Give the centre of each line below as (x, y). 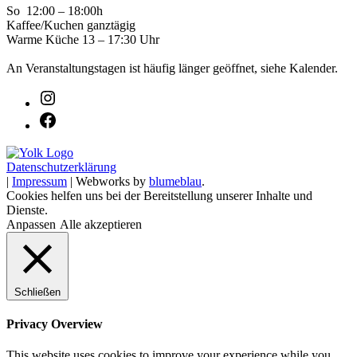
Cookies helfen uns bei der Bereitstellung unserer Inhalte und (159, 195)
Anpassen (31, 224)
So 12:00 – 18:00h (55, 10)
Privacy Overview (55, 324)
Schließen (37, 292)
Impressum (39, 181)
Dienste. (27, 210)
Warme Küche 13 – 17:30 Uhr (83, 39)
